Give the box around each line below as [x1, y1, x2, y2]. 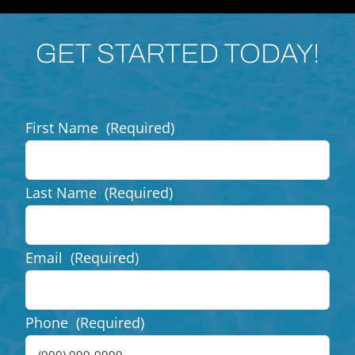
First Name [25, 118, 98, 138]
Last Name [25, 183, 97, 203]
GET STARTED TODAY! [35, 38, 320, 68]
